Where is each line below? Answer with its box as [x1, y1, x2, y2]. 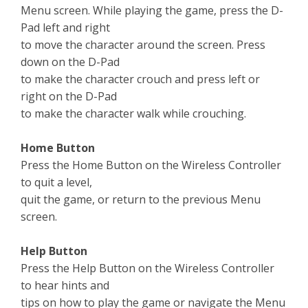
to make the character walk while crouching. [21, 106, 246, 121]
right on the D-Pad [21, 89, 117, 104]
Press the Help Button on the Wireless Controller [21, 261, 274, 276]
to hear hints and [21, 278, 109, 293]
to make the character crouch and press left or [21, 71, 260, 87]
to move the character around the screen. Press [21, 37, 265, 52]
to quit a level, [21, 175, 92, 190]
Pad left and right [21, 20, 110, 35]
